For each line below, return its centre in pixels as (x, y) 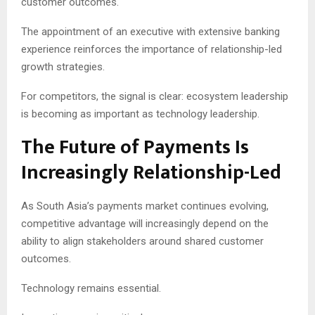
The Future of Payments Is (135, 147)
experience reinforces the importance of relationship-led (152, 49)
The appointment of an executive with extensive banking (150, 31)
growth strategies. (63, 66)
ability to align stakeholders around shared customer (142, 241)
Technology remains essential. (91, 288)
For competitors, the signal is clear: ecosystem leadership (155, 96)
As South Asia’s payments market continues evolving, (145, 206)
